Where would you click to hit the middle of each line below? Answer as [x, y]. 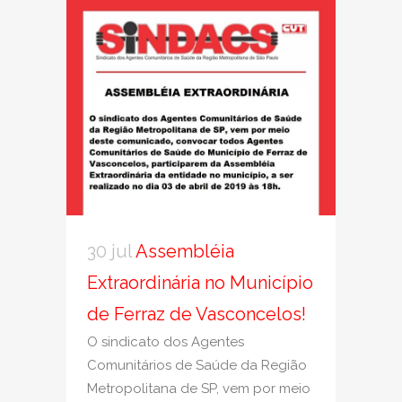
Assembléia [185, 252]
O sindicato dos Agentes [166, 342]
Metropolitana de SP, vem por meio [199, 389]
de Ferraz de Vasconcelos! [197, 315]
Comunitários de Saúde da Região [197, 366]
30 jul [109, 252]
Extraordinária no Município [200, 283]
